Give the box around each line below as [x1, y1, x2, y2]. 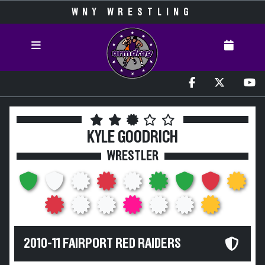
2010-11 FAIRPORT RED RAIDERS [24, 237, 181, 251]
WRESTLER [106, 149, 159, 163]
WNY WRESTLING [72, 7, 193, 18]
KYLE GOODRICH [87, 129, 178, 146]
